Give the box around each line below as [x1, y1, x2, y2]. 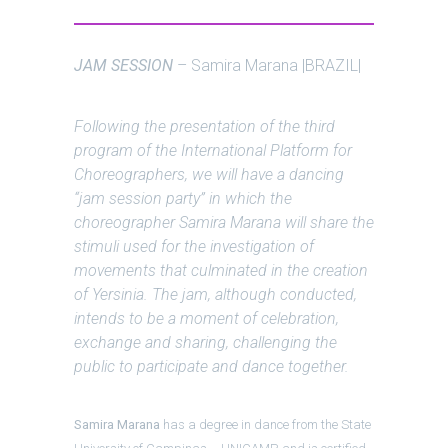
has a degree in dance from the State [160, 417, 371, 432]
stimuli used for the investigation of [74, 237, 314, 256]
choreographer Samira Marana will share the [74, 213, 374, 232]
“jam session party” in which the [74, 189, 292, 208]
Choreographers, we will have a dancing [74, 165, 344, 184]
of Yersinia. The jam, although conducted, [74, 285, 357, 304]
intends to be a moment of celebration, [74, 309, 339, 328]
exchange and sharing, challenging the [74, 333, 337, 352]
